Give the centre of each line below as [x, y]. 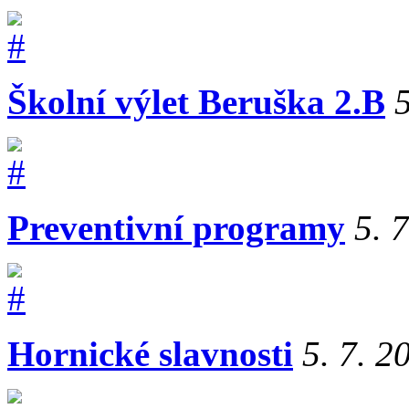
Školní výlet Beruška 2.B [196, 101]
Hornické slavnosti [150, 353]
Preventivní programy [176, 227]
